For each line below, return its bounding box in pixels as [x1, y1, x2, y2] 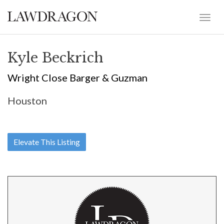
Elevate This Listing [13, 137, 80, 146]
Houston [7, 94, 47, 106]
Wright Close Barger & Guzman [7, 71, 147, 83]
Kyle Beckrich [7, 49, 103, 66]
